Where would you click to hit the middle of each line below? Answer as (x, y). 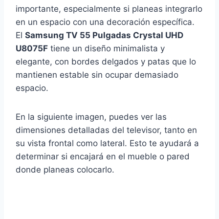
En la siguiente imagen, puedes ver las (91, 117)
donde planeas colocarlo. (65, 170)
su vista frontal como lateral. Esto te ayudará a (107, 143)
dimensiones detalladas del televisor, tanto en (106, 130)
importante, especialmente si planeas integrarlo (109, 9)
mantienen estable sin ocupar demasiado (97, 75)
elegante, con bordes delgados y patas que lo (106, 62)
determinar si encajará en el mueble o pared (103, 157)
